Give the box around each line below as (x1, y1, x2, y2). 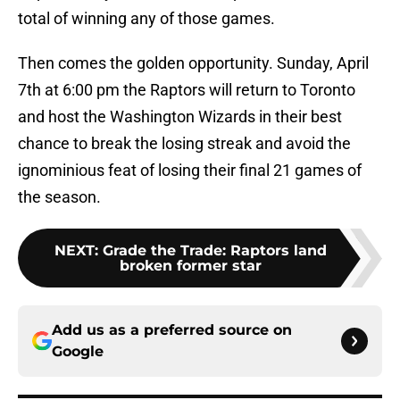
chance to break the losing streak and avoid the (18, 134, 351, 154)
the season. (18, 187, 101, 207)
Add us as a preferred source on (52, 321, 292, 339)
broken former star (119, 257, 262, 275)
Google (52, 343, 104, 361)
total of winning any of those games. (18, 9, 275, 29)
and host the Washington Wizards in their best (18, 107, 342, 127)
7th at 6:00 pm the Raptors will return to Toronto (18, 80, 355, 100)
